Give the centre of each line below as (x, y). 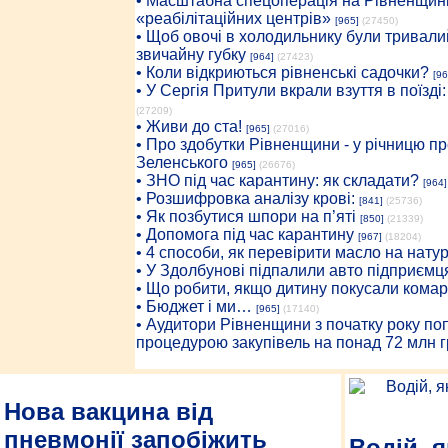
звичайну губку (190, 54)
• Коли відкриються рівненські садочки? (282, 72)
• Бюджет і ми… (193, 306)
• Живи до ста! (188, 126)
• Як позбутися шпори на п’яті (245, 216)
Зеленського (181, 162)
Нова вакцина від (108, 411)
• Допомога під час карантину (244, 234)
